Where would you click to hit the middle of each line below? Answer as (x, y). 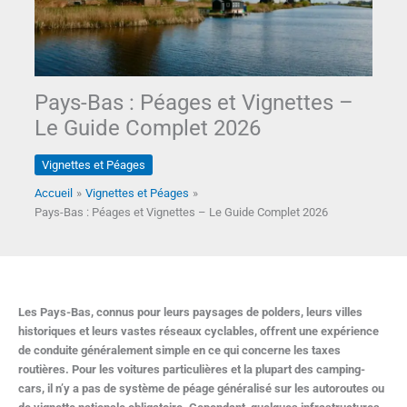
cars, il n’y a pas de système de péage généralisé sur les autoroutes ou (201, 389)
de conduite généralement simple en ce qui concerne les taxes (179, 351)
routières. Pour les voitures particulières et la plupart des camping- (192, 370)
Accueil (54, 193)
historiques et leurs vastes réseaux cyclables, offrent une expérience (199, 332)
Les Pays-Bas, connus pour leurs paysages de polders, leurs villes (190, 313)
